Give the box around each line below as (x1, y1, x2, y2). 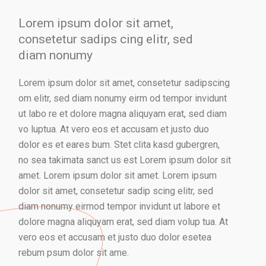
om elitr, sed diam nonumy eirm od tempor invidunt (18, 92, 227, 104)
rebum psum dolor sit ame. (18, 246, 129, 258)
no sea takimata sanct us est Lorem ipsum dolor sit (18, 154, 232, 166)
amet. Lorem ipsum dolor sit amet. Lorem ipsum (18, 169, 217, 181)
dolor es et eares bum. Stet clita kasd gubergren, (18, 138, 220, 150)
